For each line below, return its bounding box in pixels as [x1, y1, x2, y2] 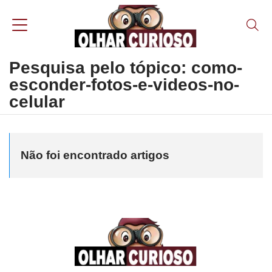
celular [9, 92, 65, 111]
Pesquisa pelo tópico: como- [9, 58, 242, 77]
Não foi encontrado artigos [21, 149, 169, 161]
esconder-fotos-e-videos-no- [9, 75, 239, 94]
